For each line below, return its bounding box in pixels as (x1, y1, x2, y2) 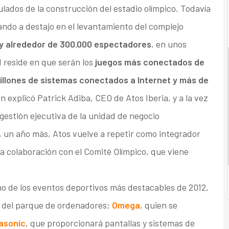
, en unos (151, 38, 187, 50)
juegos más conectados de (93, 56, 204, 68)
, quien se (140, 199, 177, 211)
